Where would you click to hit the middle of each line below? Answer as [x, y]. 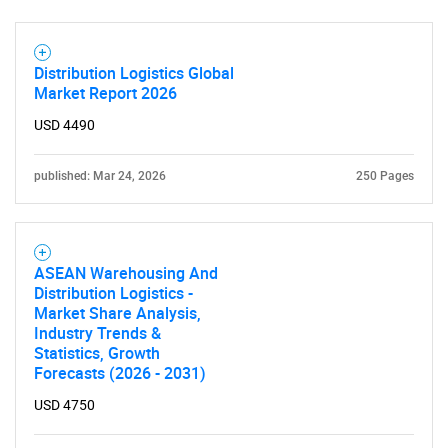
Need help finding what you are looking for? [224, 27]
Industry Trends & [97, 332]
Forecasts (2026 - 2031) [120, 372]
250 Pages [385, 175]
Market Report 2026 [105, 92]
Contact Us [224, 89]
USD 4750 [64, 404]
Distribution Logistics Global [134, 72]
